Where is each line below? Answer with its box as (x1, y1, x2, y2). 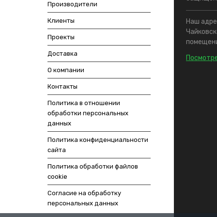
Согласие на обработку (47, 189, 121, 197)
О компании (47, 66, 84, 74)
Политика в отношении (47, 99, 120, 107)
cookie (47, 173, 67, 181)
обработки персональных (47, 109, 128, 117)
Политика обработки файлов (47, 163, 138, 170)
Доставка (47, 50, 77, 58)
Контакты (47, 83, 77, 91)
